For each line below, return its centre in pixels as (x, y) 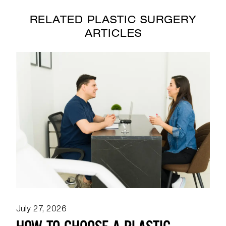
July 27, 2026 (41, 210)
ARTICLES (113, 35)
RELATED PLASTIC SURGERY (113, 21)
